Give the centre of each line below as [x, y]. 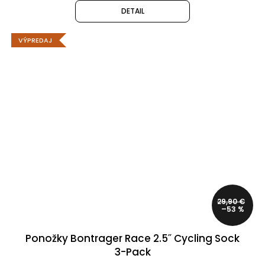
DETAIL [132, 11]
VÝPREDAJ [35, 40]
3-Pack [132, 252]
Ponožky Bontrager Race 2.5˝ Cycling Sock [132, 239]
